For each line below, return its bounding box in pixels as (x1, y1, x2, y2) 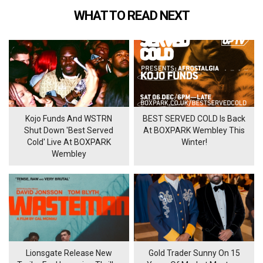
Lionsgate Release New (25, 248, 112, 258)
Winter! (181, 137, 207, 147)
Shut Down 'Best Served (24, 126, 114, 136)
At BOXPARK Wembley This (143, 126, 245, 136)
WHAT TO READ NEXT (73, 8, 190, 23)
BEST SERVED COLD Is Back (143, 114, 246, 124)
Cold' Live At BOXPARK (26, 137, 111, 147)
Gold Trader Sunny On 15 (148, 248, 240, 258)
